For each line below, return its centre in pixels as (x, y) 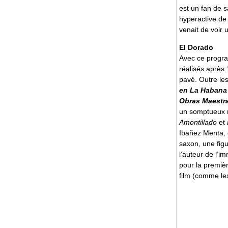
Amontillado (198, 122)
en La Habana (203, 90)
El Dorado (196, 47)
